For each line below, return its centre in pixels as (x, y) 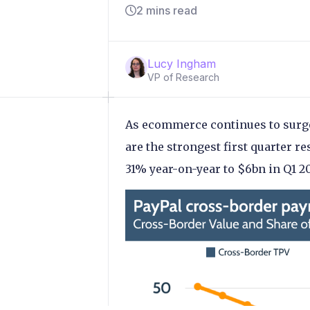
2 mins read (167, 10)
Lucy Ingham (182, 63)
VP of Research (183, 77)
